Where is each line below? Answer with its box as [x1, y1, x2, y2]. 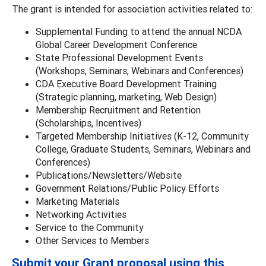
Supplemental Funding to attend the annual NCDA [36, 25, 242, 37]
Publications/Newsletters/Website [36, 169, 182, 181]
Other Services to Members [36, 234, 149, 246]
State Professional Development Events [36, 51, 203, 64]
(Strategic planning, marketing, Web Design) [36, 90, 217, 103]
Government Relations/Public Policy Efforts [36, 182, 219, 194]
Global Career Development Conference [36, 38, 197, 50]
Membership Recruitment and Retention [36, 103, 201, 116]
